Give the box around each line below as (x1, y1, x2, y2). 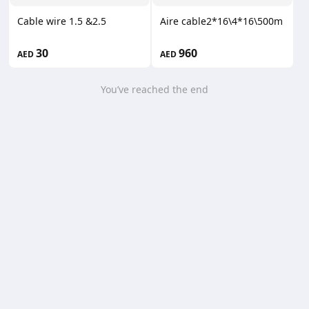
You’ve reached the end (101, 82, 208, 96)
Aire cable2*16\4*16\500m (160, 14, 283, 28)
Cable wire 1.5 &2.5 (17, 14, 106, 28)
